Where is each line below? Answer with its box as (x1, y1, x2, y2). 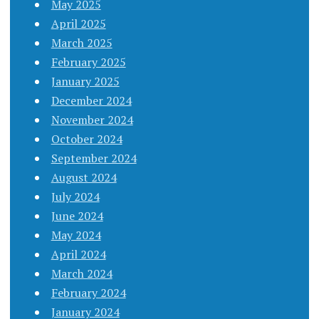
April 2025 (51, 15, 106, 31)
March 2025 (51, 34, 113, 51)
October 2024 (51, 130, 122, 147)
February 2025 (51, 53, 126, 70)
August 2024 (51, 169, 117, 185)
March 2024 (51, 265, 113, 281)
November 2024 (51, 111, 133, 127)
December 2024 (51, 92, 132, 108)
